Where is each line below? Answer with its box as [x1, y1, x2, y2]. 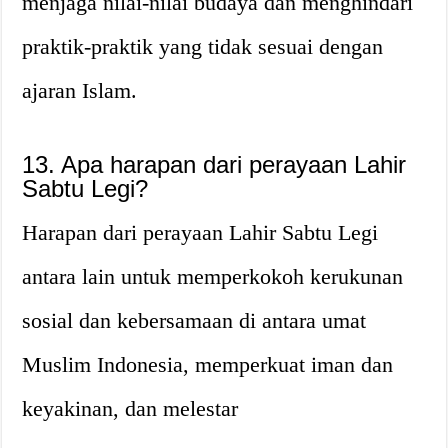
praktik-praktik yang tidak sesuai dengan [22, 33, 384, 59]
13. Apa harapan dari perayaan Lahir [22, 150, 407, 178]
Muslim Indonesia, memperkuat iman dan [22, 351, 394, 377]
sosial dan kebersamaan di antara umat [22, 307, 367, 333]
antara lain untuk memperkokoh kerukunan [22, 263, 404, 289]
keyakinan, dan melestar [22, 395, 239, 421]
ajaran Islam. [22, 77, 138, 103]
